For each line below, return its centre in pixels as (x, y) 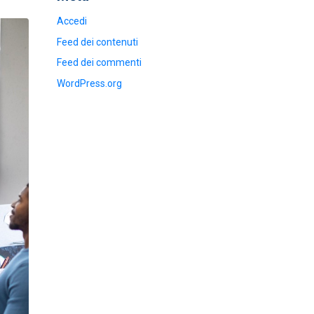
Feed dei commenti (99, 63)
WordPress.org (89, 83)
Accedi (72, 21)
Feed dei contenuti (97, 42)
